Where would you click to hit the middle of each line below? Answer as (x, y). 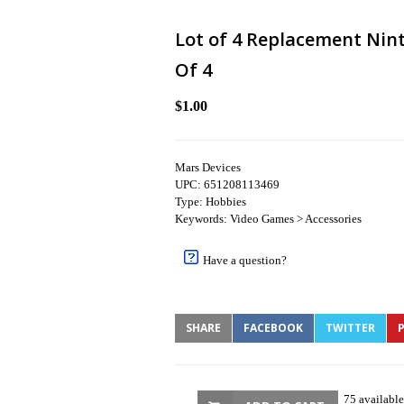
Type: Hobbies (211, 202)
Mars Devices (208, 167)
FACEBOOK (273, 328)
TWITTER (350, 328)
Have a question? (245, 260)
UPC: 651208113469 (227, 184)
